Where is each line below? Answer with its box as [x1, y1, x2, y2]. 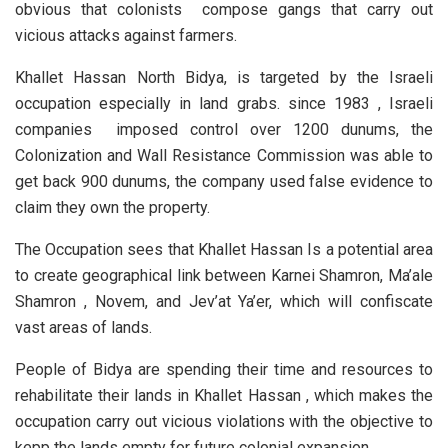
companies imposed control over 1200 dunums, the [15, 120, 433, 140]
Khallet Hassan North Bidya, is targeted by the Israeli [15, 68, 433, 88]
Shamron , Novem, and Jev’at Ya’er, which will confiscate [15, 292, 433, 312]
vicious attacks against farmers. [15, 26, 237, 46]
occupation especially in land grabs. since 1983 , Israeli [15, 94, 433, 114]
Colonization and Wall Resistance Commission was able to [15, 146, 433, 166]
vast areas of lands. [15, 318, 152, 338]
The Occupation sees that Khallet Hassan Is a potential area [15, 240, 433, 260]
